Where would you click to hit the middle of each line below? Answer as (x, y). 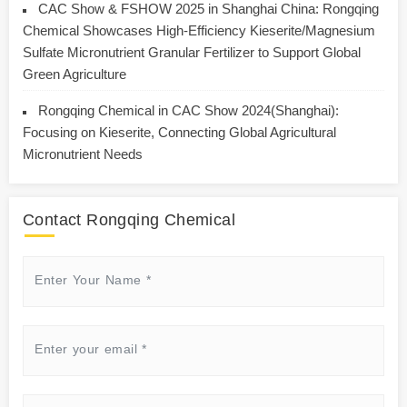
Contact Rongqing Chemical (129, 219)
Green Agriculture (74, 74)
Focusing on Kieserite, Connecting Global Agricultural (179, 132)
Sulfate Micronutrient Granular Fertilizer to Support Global (192, 52)
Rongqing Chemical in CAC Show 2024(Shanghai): (189, 110)
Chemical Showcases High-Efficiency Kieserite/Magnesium (199, 30)
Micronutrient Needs (83, 154)
